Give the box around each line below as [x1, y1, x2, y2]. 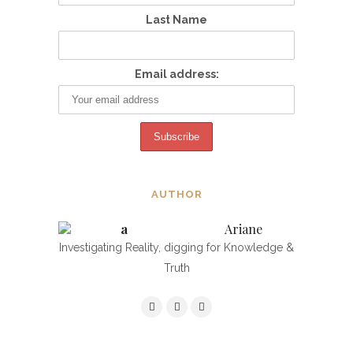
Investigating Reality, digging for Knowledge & [59, 241, 294, 255]
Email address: [134, 68, 219, 81]
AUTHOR [150, 188, 203, 201]
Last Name [146, 13, 207, 27]
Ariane [225, 221, 262, 238]
